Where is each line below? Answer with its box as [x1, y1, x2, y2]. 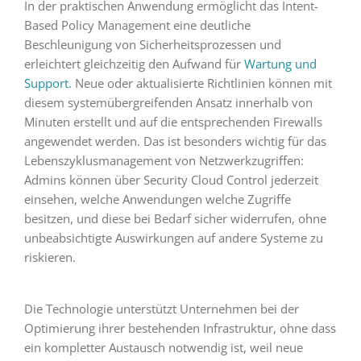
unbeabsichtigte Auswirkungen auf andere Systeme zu [23, 230, 323, 247]
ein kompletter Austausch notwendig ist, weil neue [23, 339, 303, 356]
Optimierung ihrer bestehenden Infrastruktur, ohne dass [23, 320, 336, 337]
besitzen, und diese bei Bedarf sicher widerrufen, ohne [23, 210, 326, 227]
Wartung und [243, 56, 317, 73]
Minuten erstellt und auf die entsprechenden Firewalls [23, 114, 322, 131]
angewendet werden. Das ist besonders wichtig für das [23, 133, 326, 150]
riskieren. [23, 249, 76, 266]
